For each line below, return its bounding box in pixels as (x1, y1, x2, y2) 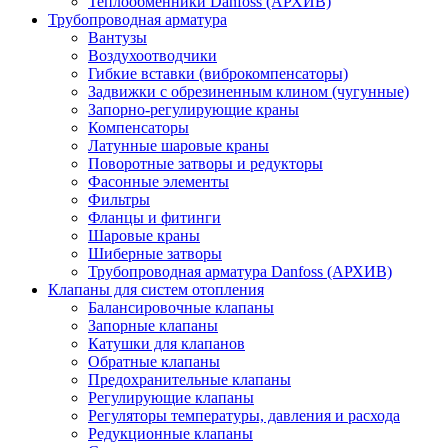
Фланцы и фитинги (88, 209, 221, 226)
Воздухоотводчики (88, 47, 217, 64)
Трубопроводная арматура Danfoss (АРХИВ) (88, 263, 392, 280)
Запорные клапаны (88, 317, 218, 334)
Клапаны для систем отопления (48, 281, 264, 298)
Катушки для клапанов (88, 335, 245, 352)
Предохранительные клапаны (88, 371, 291, 388)
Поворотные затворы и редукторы (88, 155, 323, 172)
